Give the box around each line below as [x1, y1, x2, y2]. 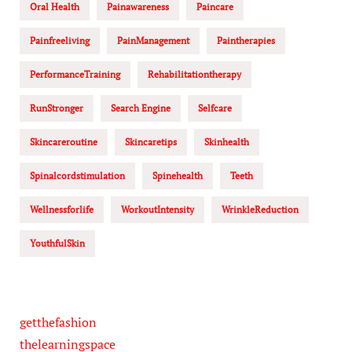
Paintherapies [216, 34, 275, 46]
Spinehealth [152, 169, 203, 181]
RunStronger [29, 101, 83, 114]
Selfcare [197, 101, 232, 114]
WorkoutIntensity [120, 203, 194, 215]
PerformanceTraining [29, 68, 120, 80]
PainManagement [116, 34, 189, 46]
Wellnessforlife [29, 203, 93, 215]
